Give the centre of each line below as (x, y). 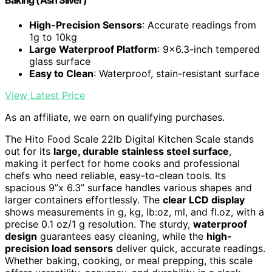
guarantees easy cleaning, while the (122, 236)
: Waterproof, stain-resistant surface (176, 74)
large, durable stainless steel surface (141, 151)
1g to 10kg (53, 37)
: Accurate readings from (199, 25)
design (21, 236)
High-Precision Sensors (86, 25)
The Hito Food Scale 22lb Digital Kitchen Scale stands (129, 139)
